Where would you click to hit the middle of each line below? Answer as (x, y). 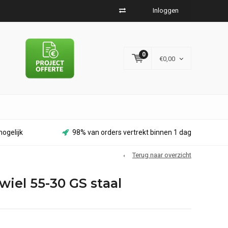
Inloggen (166, 10)
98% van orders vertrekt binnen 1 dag (132, 132)
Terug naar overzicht (162, 155)
